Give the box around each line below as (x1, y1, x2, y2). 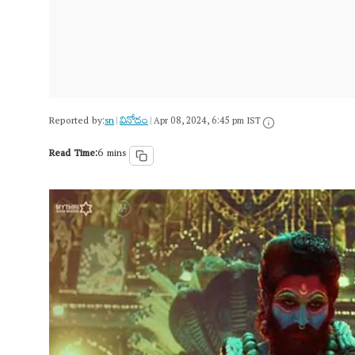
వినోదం (120, 112, 148, 133)
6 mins (97, 144, 126, 166)
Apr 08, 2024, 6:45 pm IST (154, 113, 261, 132)
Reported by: (49, 112, 105, 133)
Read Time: (49, 144, 97, 166)
